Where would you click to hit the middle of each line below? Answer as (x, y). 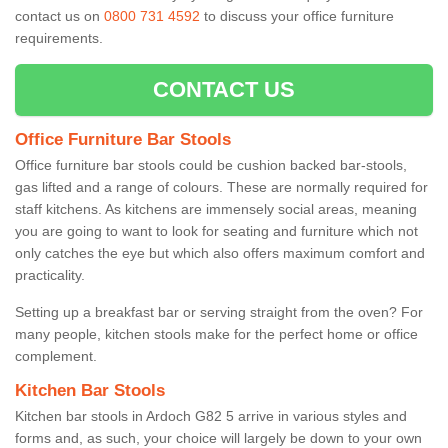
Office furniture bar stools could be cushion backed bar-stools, (211, 164)
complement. (56, 355)
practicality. (52, 274)
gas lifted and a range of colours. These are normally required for (221, 186)
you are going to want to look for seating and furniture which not (216, 230)
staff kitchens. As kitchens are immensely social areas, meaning (216, 208)
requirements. (59, 37)
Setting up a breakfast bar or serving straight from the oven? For (219, 311)
